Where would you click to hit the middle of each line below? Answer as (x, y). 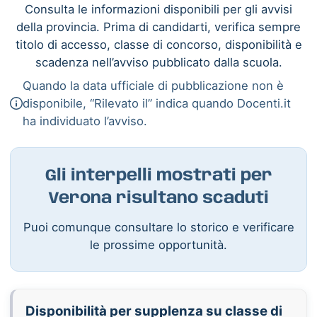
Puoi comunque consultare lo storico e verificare (158, 227)
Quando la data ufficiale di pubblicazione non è (154, 85)
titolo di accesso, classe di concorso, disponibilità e (158, 44)
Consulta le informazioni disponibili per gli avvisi (158, 9)
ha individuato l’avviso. (85, 121)
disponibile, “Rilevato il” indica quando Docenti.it (157, 103)
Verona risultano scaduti (158, 198)
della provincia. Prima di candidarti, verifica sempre (158, 27)
